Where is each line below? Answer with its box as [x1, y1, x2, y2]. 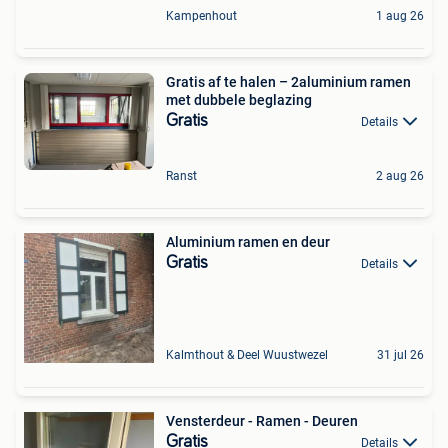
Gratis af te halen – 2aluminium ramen [166, 73, 411, 90]
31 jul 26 [377, 348, 424, 363]
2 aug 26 [376, 169, 424, 184]
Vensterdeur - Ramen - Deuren [166, 413, 358, 430]
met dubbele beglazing [166, 91, 312, 108]
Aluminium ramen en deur [166, 234, 330, 251]
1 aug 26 [376, 8, 424, 23]
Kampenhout [166, 8, 237, 23]
